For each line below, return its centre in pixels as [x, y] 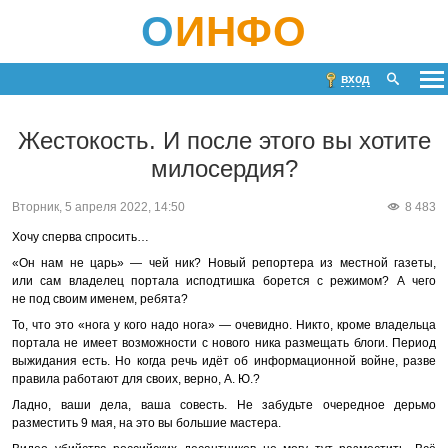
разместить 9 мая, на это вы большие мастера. [146, 422]
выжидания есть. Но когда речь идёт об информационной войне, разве [224, 360]
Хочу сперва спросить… [80, 236]
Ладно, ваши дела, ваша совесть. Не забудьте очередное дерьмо [224, 404]
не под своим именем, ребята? [100, 298]
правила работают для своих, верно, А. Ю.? [136, 378]
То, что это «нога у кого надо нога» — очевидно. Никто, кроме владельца [224, 324]
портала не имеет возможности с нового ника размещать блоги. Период [224, 342]
